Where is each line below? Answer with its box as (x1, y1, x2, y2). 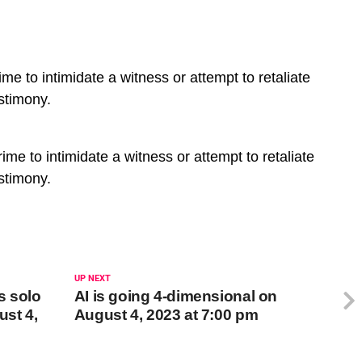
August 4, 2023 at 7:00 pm (74, 305, 259, 323)
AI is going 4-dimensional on (74, 287, 278, 305)
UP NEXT (74, 272, 111, 284)
